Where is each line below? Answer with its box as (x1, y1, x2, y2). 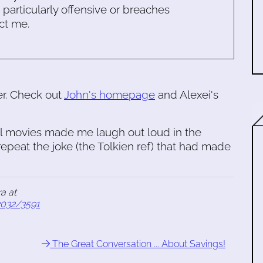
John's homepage (64, 88, 155, 101)
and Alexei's (155, 88, 218, 101)
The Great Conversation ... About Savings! (50, 238, 225, 249)
